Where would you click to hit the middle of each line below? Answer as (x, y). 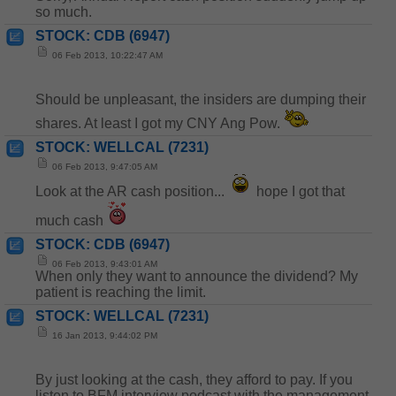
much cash (71, 221)
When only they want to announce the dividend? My (197, 276)
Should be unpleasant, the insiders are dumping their (201, 99)
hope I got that (299, 191)
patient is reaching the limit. (121, 292)
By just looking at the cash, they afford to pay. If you (194, 380)
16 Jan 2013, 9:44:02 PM (103, 335)
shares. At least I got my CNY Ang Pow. (160, 123)
